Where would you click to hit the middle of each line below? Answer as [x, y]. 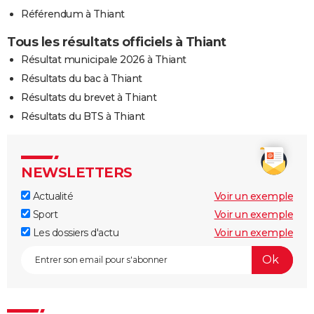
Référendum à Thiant [73, 14]
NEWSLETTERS [77, 172]
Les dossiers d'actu [74, 232]
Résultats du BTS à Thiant [83, 116]
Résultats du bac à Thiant [82, 78]
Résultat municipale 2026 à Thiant [104, 59]
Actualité [52, 196]
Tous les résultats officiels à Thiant [117, 42]
